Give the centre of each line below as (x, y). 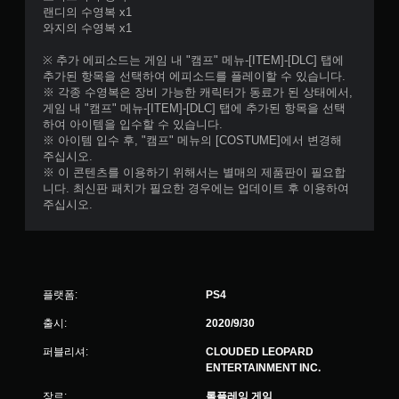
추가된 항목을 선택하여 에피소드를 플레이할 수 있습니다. (194, 76)
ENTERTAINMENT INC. (263, 368)
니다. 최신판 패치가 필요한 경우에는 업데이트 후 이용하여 (196, 188)
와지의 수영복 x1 (87, 28)
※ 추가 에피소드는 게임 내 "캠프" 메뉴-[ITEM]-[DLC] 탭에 (193, 60)
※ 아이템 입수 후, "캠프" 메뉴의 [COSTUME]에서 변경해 (192, 140)
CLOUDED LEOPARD (260, 352)
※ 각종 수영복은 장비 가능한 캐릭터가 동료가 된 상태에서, (198, 92)
